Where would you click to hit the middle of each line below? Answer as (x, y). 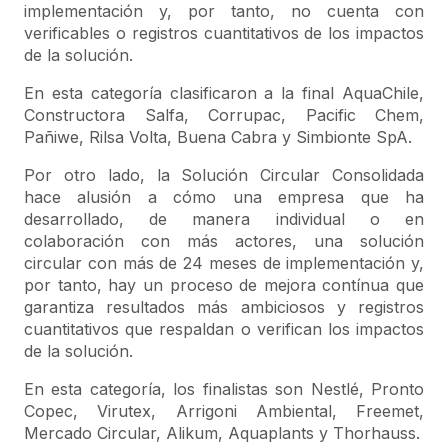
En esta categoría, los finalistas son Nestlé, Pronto (224, 389)
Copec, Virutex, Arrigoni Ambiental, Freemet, (224, 411)
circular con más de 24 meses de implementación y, (224, 263)
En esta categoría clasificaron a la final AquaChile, (224, 93)
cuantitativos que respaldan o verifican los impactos (224, 329)
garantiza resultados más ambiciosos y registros (224, 307)
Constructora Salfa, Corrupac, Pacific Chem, (224, 115)
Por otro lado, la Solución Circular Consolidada (224, 175)
